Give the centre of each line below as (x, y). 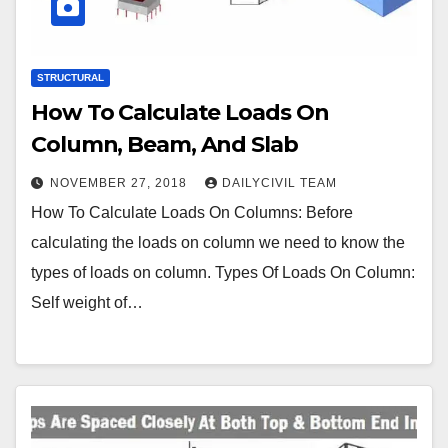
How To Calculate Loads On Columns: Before (192, 213)
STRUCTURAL (70, 78)
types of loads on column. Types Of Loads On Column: (223, 273)
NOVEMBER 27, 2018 (120, 183)
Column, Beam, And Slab (164, 145)
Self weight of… (87, 303)
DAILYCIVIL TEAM (279, 183)
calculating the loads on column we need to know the (218, 243)
